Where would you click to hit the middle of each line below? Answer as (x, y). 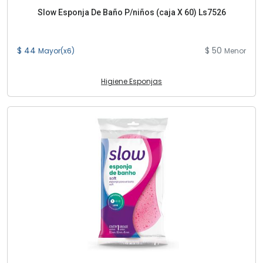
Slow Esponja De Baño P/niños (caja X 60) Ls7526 (131, 12)
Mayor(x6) (56, 51)
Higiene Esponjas (131, 81)
